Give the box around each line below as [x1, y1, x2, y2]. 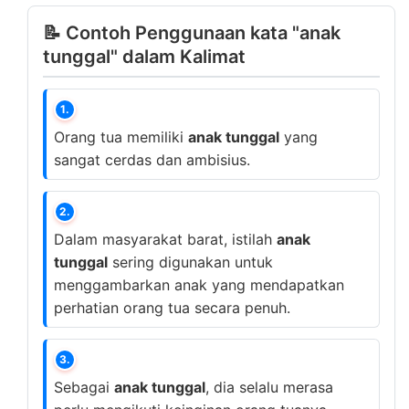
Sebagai [54, 378, 114, 396]
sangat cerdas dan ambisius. [54, 151, 250, 169]
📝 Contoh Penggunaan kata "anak [43, 22, 341, 44]
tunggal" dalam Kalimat [43, 46, 246, 68]
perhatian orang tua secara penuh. [54, 299, 290, 317]
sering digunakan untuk [108, 253, 273, 271]
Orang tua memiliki [54, 128, 188, 146]
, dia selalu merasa [205, 378, 333, 396]
